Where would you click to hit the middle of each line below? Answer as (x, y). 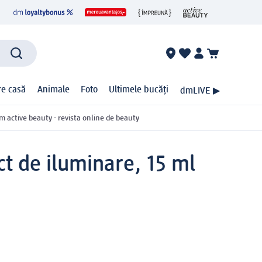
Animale (53, 90)
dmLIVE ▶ (200, 91)
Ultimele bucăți (139, 90)
